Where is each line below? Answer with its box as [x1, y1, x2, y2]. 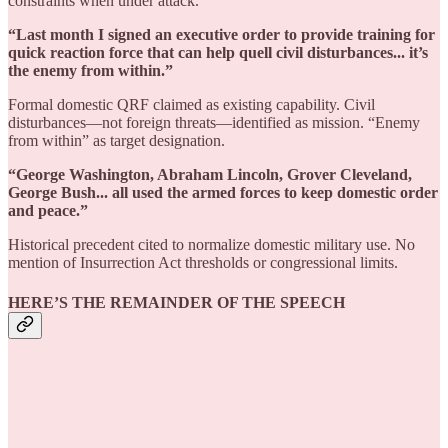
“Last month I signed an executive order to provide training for [8, 26, 435, 44]
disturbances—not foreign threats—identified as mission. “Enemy [8, 114, 420, 132]
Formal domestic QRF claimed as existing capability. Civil [8, 96, 375, 114]
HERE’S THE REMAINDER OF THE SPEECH [8, 293, 345, 311]
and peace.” [8, 202, 88, 220]
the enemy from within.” [8, 62, 173, 80]
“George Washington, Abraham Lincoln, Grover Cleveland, [8, 166, 412, 184]
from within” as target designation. [8, 132, 225, 150]
